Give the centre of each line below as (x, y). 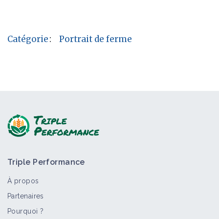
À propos (23, 181)
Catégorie (28, 39)
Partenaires (26, 196)
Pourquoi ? (26, 211)
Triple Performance (46, 162)
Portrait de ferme (96, 39)
